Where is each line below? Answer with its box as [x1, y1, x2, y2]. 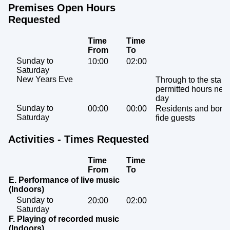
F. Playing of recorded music [9, 215, 119, 224]
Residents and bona [156, 104, 229, 113]
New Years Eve [16, 75, 73, 84]
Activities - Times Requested [8, 133, 149, 145]
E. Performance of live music [9, 176, 120, 185]
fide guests [156, 113, 195, 123]
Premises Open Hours [8, 2, 116, 14]
